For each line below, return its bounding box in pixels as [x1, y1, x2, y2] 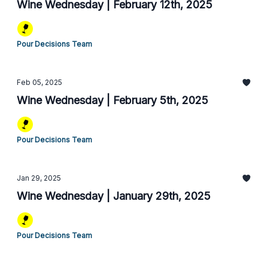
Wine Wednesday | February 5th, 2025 [17, 94, 208, 106]
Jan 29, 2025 [17, 173, 61, 182]
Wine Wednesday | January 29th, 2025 [17, 190, 211, 202]
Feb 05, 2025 [17, 78, 62, 87]
